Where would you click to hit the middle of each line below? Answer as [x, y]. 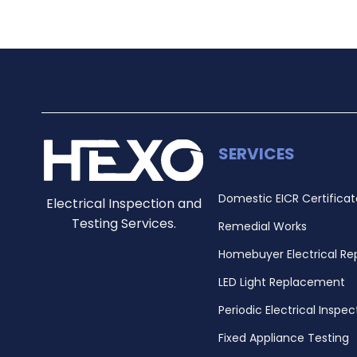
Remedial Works [262, 227]
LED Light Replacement [281, 282]
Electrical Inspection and [124, 204]
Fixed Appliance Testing [283, 338]
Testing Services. [124, 224]
